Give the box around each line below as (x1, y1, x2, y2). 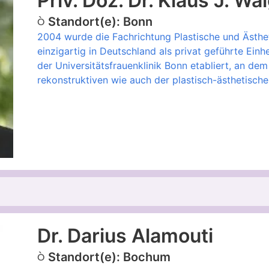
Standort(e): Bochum (47, 249, 171, 264)
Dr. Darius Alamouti (37, 223, 213, 247)
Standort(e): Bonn (47, 14, 153, 29)
